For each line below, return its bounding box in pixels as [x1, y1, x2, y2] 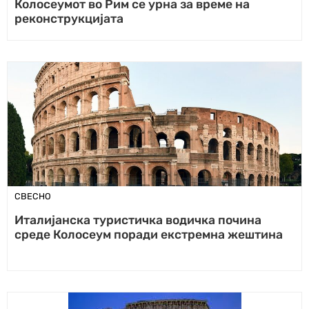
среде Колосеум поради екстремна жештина [14, 227, 283, 241]
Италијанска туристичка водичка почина [14, 212, 261, 227]
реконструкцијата [14, 11, 123, 26]
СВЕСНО [14, 190, 51, 201]
